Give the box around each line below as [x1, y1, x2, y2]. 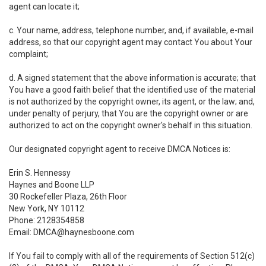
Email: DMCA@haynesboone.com [9, 227, 134, 237]
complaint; [9, 49, 48, 59]
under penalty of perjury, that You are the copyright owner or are [9, 109, 248, 118]
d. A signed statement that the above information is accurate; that [9, 73, 256, 83]
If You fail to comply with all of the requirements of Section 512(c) [9, 251, 255, 261]
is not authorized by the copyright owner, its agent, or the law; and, [9, 97, 255, 106]
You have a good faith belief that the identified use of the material [9, 85, 255, 94]
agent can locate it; [9, 2, 80, 11]
